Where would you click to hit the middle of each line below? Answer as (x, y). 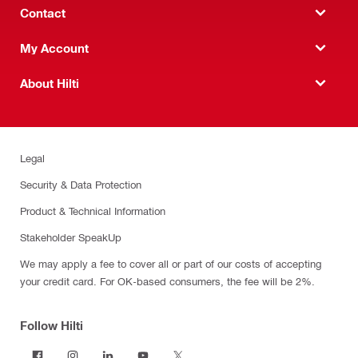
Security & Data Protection (81, 184)
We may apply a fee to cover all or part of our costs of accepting (171, 263)
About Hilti (50, 83)
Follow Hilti (52, 325)
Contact (43, 12)
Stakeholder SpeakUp (71, 237)
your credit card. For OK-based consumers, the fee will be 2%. (167, 281)
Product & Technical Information (93, 211)
